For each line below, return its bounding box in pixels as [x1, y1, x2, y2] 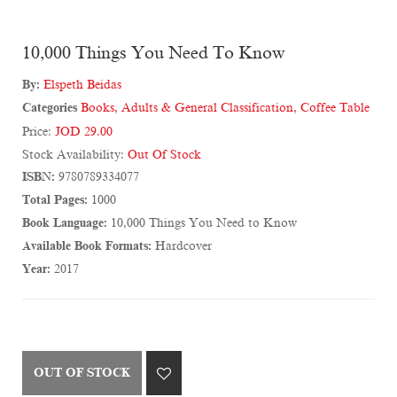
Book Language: [22, 216, 107, 230]
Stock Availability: [22, 148, 128, 162]
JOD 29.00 [55, 125, 113, 139]
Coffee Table [300, 101, 370, 115]
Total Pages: [22, 193, 88, 207]
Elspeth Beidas [43, 78, 121, 92]
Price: [22, 125, 55, 139]
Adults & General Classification [121, 101, 293, 115]
